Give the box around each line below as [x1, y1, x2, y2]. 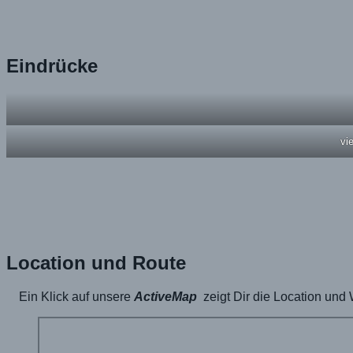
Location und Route [6, 252, 186, 274]
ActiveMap [134, 290, 197, 304]
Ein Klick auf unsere [19, 290, 134, 304]
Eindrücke [6, 55, 98, 77]
